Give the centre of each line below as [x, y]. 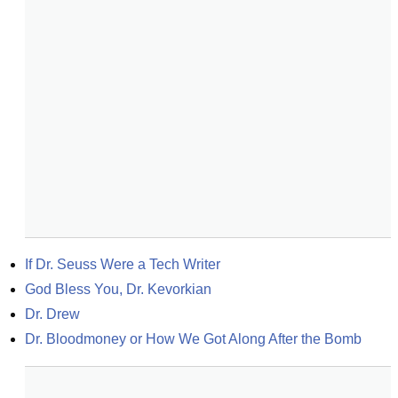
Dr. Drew [52, 314]
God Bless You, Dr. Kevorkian [118, 289]
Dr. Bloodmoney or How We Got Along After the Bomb [193, 339]
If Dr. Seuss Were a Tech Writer [123, 264]
